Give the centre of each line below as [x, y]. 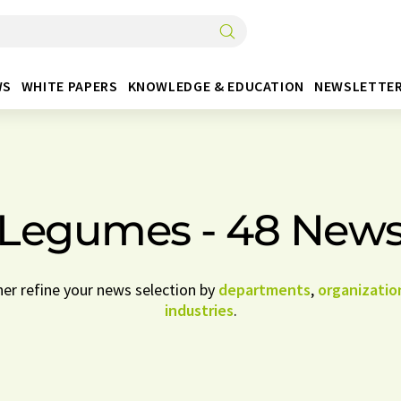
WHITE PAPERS [69, 85]
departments [264, 290]
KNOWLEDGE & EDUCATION [216, 85]
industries [199, 310]
